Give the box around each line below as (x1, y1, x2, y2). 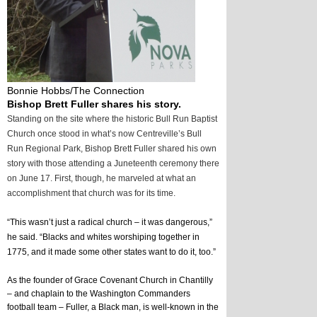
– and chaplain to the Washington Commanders (7, 289, 190, 299)
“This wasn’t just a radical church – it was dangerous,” (7, 217, 212, 228)
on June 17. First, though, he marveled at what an (7, 173, 196, 184)
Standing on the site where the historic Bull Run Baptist (7, 114, 217, 125)
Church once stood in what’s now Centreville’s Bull (7, 129, 202, 139)
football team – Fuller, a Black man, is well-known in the (7, 302, 219, 313)
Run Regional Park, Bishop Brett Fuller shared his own (7, 144, 217, 154)
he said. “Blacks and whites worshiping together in (7, 232, 200, 243)
